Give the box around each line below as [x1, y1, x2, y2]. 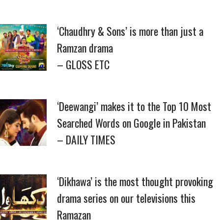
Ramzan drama [57, 40, 113, 55]
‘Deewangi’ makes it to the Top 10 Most [57, 98, 211, 114]
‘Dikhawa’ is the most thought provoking [57, 173, 213, 189]
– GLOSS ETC [57, 56, 110, 72]
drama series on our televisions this [57, 190, 195, 206]
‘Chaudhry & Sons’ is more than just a [57, 23, 203, 39]
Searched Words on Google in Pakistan [57, 115, 206, 131]
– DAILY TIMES [57, 132, 115, 147]
